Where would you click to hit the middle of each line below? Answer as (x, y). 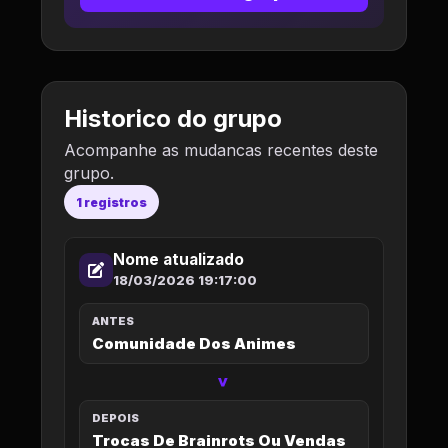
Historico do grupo (173, 118)
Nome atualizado (178, 259)
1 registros (111, 202)
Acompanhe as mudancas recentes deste (221, 150)
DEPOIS (115, 418)
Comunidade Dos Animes (194, 343)
